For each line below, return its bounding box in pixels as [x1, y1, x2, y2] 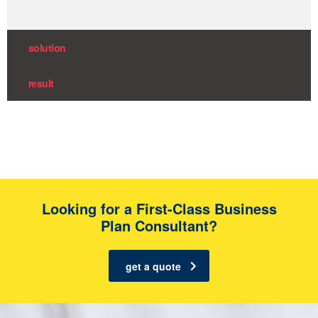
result [28, 75, 54, 90]
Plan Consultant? [101, 214, 217, 236]
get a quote [126, 258, 181, 273]
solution [28, 40, 66, 55]
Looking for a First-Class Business [41, 197, 277, 219]
